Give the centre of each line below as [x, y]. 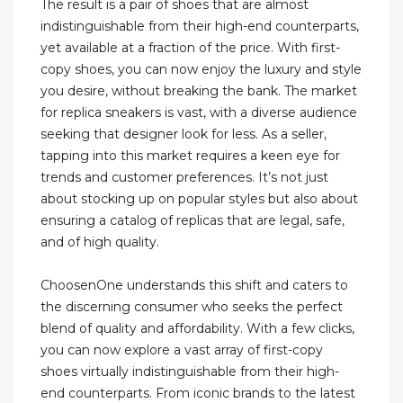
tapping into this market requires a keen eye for [190, 156]
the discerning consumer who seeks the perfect [192, 307]
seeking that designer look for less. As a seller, [184, 134]
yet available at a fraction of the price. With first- [190, 48]
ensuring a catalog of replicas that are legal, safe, [193, 221]
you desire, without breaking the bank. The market [199, 91]
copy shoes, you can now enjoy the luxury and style [201, 70]
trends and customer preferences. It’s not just [184, 178]
